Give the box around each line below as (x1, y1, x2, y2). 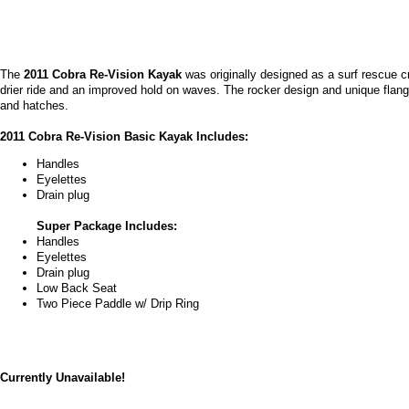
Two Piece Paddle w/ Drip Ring (37, 296, 199, 310)
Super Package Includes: (37, 218, 177, 233)
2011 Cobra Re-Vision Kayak (24, 67, 182, 81)
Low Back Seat (37, 280, 117, 295)
